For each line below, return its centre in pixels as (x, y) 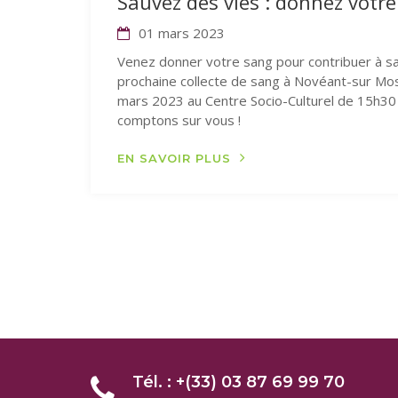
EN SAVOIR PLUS (174, 158)
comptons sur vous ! (183, 120)
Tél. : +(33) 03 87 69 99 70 (239, 382)
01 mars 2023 (180, 33)
